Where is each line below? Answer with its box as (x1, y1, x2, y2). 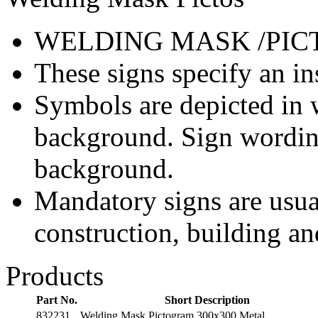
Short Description (165, 294, 250, 307)
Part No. (36, 294, 77, 307)
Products (6, 261, 104, 292)
